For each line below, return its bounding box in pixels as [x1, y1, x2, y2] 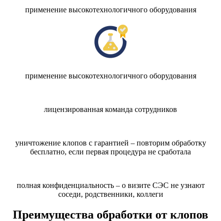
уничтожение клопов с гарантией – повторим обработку [15, 138, 206, 147]
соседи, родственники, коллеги [58, 189, 163, 198]
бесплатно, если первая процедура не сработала [30, 147, 191, 156]
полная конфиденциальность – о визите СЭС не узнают [16, 181, 205, 189]
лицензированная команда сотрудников [44, 105, 177, 113]
